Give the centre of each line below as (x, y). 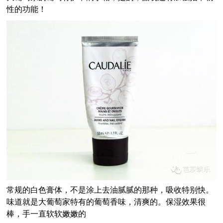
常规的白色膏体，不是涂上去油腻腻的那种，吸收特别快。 (110, 190)
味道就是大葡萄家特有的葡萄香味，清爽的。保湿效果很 (106, 202)
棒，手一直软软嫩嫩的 (47, 214)
